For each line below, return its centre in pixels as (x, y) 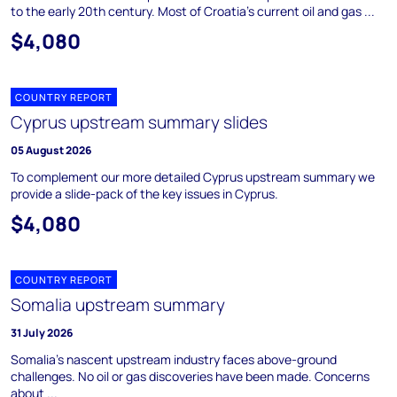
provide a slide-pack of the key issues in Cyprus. (144, 194)
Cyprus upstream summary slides (139, 122)
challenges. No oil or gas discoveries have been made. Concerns (190, 376)
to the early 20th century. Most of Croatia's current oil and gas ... (193, 11)
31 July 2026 (42, 333)
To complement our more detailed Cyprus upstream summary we (193, 177)
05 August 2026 (51, 150)
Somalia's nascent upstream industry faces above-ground (174, 359)
